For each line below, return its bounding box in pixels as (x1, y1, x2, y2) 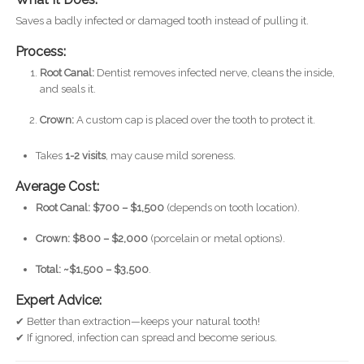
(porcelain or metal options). (147, 232, 285, 245)
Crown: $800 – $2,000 (35, 232, 148, 245)
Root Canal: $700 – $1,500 (35, 201, 164, 214)
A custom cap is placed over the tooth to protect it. (73, 114, 315, 127)
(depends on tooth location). (163, 201, 300, 214)
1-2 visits (64, 149, 106, 162)
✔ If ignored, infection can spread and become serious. (15, 331, 277, 344)
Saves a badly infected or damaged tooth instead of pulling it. (15, 15, 309, 28)
